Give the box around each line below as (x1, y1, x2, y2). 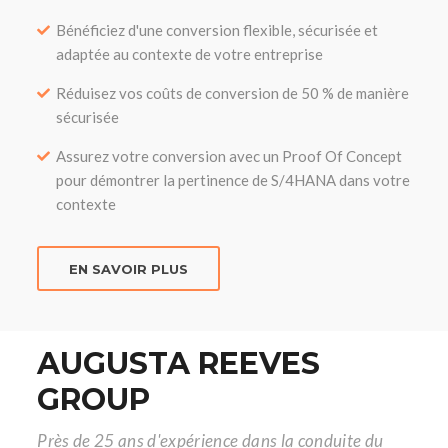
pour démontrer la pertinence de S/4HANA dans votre (56, 171, 411, 189)
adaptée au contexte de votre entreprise (56, 45, 324, 63)
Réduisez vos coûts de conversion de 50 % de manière (56, 84, 410, 102)
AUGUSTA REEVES (37, 345, 321, 382)
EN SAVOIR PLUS (69, 260, 189, 277)
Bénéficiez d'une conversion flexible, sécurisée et (56, 21, 379, 39)
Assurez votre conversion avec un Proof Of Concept (56, 147, 403, 165)
